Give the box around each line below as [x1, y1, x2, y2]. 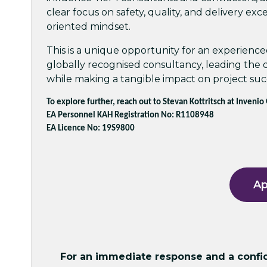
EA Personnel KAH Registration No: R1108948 [46, 110, 214, 120]
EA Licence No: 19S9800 [46, 123, 135, 133]
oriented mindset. [46, 20, 131, 32]
